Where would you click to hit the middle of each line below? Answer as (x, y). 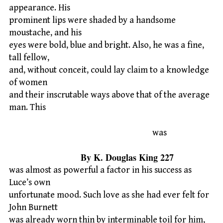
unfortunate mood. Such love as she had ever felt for (109, 195)
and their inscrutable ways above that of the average (109, 95)
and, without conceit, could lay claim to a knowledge (109, 70)
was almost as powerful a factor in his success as (100, 170)
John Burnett (33, 208)
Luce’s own (30, 183)
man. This (27, 108)
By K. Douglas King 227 (91, 158)
